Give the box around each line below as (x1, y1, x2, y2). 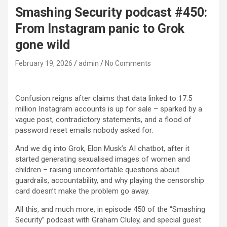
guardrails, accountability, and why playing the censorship (15, 176, 204, 185)
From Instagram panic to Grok (15, 21, 184, 36)
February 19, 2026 (15, 59, 72, 68)
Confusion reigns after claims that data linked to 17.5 (15, 94, 192, 103)
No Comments (105, 59, 151, 68)
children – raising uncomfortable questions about (15, 165, 179, 175)
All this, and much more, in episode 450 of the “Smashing (15, 205, 205, 214)
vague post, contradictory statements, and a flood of (15, 115, 192, 125)
